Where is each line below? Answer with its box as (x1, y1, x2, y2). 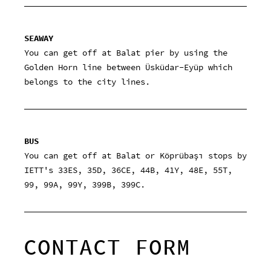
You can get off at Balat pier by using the (24, 47, 227, 59)
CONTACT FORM (24, 233, 191, 261)
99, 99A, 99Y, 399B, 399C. (24, 179, 145, 191)
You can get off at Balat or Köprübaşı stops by (24, 150, 247, 162)
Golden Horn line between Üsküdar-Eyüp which (24, 62, 232, 73)
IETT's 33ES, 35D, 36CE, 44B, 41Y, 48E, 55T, (24, 165, 232, 176)
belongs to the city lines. (24, 76, 150, 88)
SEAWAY (24, 33, 53, 44)
